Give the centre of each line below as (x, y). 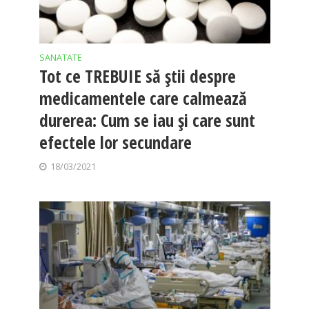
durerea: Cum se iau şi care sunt (147, 120)
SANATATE (60, 57)
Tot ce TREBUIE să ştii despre (137, 76)
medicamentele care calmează (143, 98)
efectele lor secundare (115, 142)
